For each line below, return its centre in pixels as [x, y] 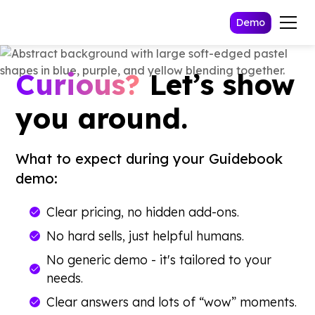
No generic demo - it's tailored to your [159, 259]
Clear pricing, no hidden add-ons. [143, 212]
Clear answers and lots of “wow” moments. [172, 302]
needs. [65, 278]
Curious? [78, 84]
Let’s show [218, 84]
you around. [102, 118]
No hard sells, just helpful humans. [146, 236]
